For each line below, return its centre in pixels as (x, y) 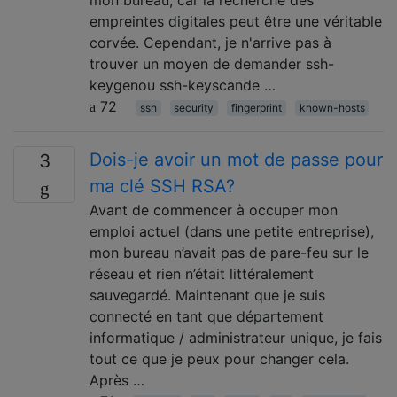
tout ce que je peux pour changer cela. (219, 359)
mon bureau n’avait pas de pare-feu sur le (229, 253)
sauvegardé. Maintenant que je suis (207, 295)
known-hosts (332, 108)
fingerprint (256, 108)
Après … (117, 380)
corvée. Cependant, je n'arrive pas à (210, 43)
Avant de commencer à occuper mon (214, 210)
